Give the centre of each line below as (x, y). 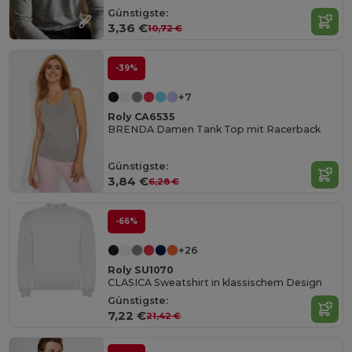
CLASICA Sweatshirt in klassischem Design (215, 282)
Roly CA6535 (141, 116)
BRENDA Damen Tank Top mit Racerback (214, 129)
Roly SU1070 (141, 269)
